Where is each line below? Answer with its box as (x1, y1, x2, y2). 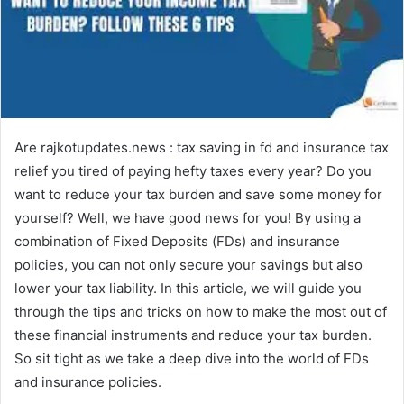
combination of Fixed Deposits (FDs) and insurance (14, 232, 340, 250)
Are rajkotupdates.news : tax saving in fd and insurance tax (14, 138, 389, 156)
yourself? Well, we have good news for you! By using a (14, 208, 361, 226)
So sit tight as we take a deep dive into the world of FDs (14, 349, 369, 367)
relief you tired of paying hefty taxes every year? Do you (14, 161, 372, 179)
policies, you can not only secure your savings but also (14, 255, 363, 273)
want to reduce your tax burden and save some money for (14, 185, 382, 203)
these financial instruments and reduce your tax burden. (14, 326, 372, 344)
